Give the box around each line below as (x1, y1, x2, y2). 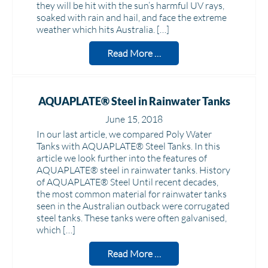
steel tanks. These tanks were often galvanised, (36, 212, 227, 224)
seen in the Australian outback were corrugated (36, 200, 230, 212)
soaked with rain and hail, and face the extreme (36, 11, 227, 23)
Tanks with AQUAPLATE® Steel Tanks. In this (36, 140, 220, 152)
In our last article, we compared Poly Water (36, 128, 212, 140)
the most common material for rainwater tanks (36, 188, 227, 200)
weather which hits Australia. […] (36, 23, 169, 35)
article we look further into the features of (36, 152, 207, 164)
